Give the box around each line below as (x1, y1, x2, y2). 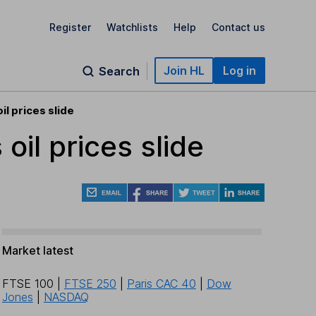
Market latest (1, 243, 73, 258)
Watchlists (107, 20, 158, 33)
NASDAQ (43, 290, 89, 305)
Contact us (212, 20, 265, 33)
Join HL (164, 63, 205, 78)
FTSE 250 (63, 276, 116, 291)
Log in (223, 63, 256, 78)
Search (99, 64, 140, 78)
